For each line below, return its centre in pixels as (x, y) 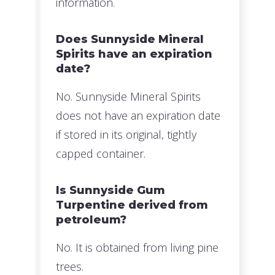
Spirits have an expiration (134, 54)
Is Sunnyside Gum (111, 191)
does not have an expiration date (138, 116)
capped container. (101, 154)
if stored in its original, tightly (126, 135)
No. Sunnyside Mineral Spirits (129, 97)
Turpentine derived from (132, 205)
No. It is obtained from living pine (137, 248)
